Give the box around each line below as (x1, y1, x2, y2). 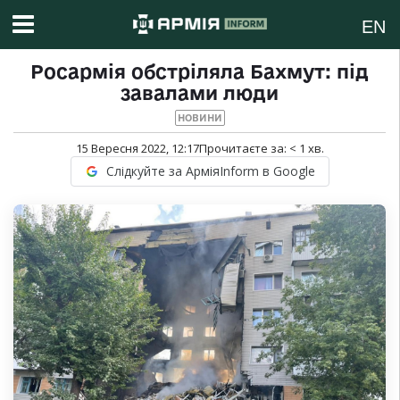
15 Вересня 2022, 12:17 (75, 140, 199, 157)
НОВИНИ (177, 112, 222, 124)
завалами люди (121, 82, 279, 104)
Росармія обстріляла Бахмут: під (30, 61, 369, 83)
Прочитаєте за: (198, 140, 289, 157)
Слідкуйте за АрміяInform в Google (105, 162, 315, 180)
